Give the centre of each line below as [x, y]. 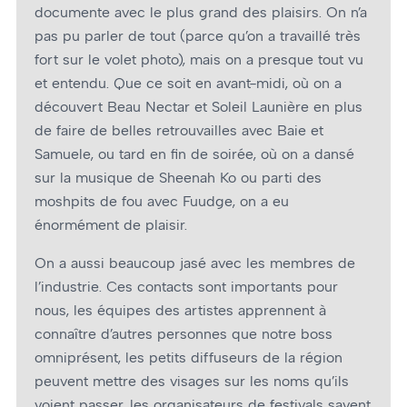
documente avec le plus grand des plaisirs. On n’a [201, 12]
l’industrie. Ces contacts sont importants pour [186, 287]
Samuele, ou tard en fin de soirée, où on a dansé [194, 154]
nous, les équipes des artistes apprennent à [180, 311]
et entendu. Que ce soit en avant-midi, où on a [188, 83]
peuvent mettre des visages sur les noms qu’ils [192, 382]
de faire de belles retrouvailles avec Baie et [179, 130]
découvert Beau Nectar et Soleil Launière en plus [199, 106]
